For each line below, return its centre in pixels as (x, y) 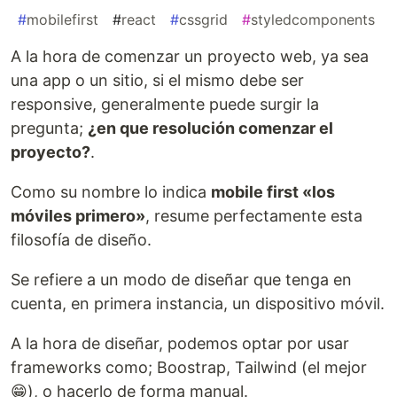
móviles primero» (78, 216)
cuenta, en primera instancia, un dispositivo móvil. (198, 304)
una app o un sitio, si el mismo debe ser (157, 81)
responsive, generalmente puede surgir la (165, 105)
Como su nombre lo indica (111, 192)
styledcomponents (313, 20)
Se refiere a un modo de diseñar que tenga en (181, 280)
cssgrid (203, 20)
